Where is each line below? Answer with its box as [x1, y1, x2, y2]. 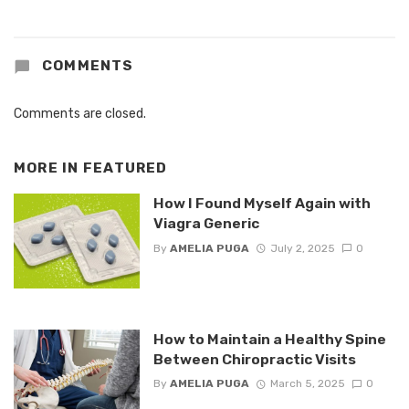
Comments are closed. [14, 105, 146, 121]
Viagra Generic [152, 215, 259, 233]
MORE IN [14, 159, 83, 176]
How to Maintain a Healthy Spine [152, 330, 386, 348]
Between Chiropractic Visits [152, 350, 356, 368]
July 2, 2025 [269, 241, 335, 255]
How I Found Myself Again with [152, 194, 371, 213]
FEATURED [82, 159, 168, 176]
